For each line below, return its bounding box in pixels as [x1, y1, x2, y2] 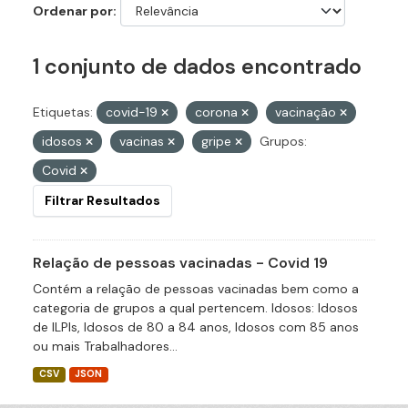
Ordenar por [33, 3, 113, 20]
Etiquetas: [33, 104, 93, 121]
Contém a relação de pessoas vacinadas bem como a [33, 280, 359, 298]
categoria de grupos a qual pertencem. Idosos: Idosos [33, 300, 358, 317]
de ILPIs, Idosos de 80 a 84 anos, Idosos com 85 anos [33, 319, 359, 336]
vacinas [119, 133, 168, 150]
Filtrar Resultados [45, 192, 160, 209]
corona [195, 104, 241, 121]
